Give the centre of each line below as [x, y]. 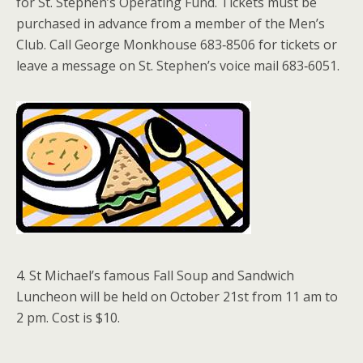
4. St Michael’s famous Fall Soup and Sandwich [155, 275]
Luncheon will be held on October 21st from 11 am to [177, 297]
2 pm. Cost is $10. [68, 318]
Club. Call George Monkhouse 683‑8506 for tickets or [177, 45]
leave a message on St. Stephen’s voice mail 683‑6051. [178, 66]
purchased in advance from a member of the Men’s [171, 23]
